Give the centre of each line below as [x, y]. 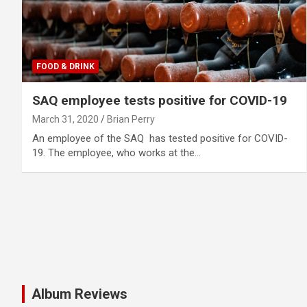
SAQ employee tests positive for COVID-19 [160, 101]
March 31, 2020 [65, 120]
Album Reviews [79, 294]
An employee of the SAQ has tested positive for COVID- [160, 139]
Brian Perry [131, 120]
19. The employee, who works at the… [116, 153]
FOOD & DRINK [65, 67]
